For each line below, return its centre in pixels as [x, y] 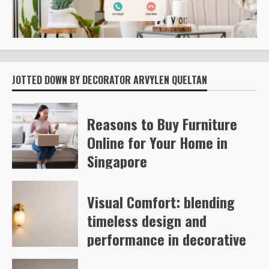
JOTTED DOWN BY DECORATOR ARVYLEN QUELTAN [110, 80]
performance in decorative [167, 239]
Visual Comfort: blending [161, 202]
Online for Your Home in [157, 143]
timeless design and [147, 221]
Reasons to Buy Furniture [162, 124]
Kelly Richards [116, 182]
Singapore [117, 161]
